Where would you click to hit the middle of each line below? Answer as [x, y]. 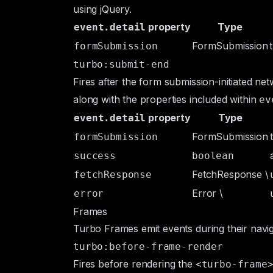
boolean [213, 156]
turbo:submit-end [121, 64]
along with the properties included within [166, 99]
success [95, 156]
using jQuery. [102, 9]
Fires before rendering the [134, 264]
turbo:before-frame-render [148, 246]
